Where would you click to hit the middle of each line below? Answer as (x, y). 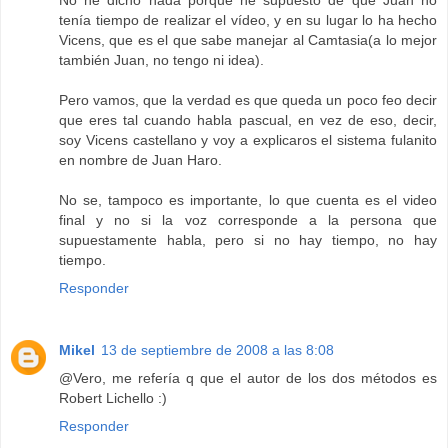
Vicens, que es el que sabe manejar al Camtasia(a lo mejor (248, 40)
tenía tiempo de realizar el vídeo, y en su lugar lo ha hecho (248, 20)
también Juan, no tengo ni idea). (161, 60)
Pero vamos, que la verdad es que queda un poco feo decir (248, 100)
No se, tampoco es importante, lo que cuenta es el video (248, 200)
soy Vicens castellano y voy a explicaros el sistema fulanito (248, 140)
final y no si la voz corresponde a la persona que (248, 220)
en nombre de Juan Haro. (140, 160)
